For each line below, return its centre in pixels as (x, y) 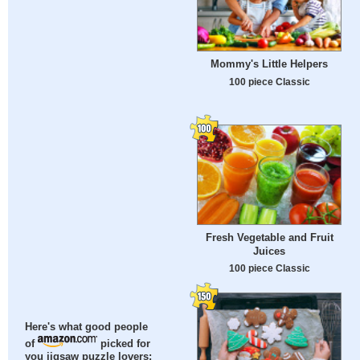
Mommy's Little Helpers (269, 64)
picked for (124, 344)
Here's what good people (87, 327)
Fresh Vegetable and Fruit (269, 237)
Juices (269, 251)
